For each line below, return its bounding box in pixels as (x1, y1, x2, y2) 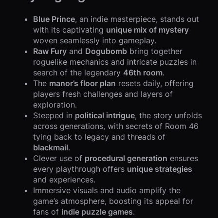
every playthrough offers (33, 164, 127, 174)
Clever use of (33, 153, 85, 163)
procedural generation (85, 153, 167, 163)
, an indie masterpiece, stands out (75, 14, 199, 24)
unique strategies (127, 164, 192, 174)
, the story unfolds (135, 110, 202, 121)
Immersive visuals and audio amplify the (33, 185, 181, 196)
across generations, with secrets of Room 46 (33, 121, 199, 131)
